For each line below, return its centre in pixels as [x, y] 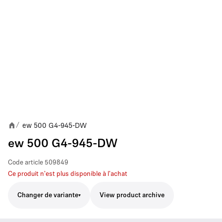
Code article [26, 163]
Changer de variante [48, 195]
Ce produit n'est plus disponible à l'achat [68, 174]
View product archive [132, 195]
